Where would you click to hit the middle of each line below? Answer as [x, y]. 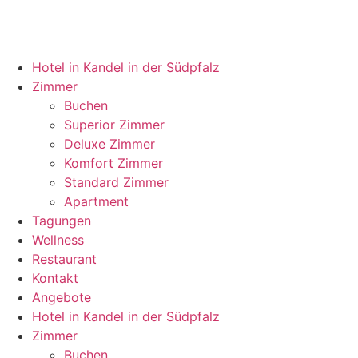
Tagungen [62, 221]
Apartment [96, 201]
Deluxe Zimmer [109, 144]
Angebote [62, 297]
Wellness [58, 240]
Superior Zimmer [114, 125]
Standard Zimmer [116, 182]
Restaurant [64, 259]
